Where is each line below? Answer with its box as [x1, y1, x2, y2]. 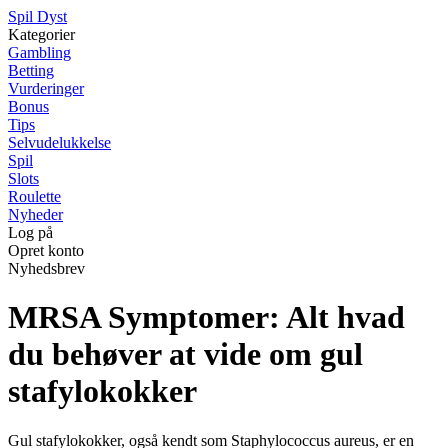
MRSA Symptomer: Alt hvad [8, 299, 405, 336]
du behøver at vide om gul [8, 336, 363, 373]
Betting [8, 62, 54, 79]
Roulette [8, 188, 61, 205]
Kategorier [8, 26, 75, 43]
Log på [8, 224, 53, 241]
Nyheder [8, 206, 63, 223]
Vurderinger [8, 80, 84, 97]
